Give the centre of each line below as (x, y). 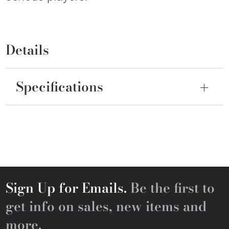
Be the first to (171, 188)
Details (28, 50)
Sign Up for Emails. (66, 188)
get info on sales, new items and (106, 207)
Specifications (60, 87)
